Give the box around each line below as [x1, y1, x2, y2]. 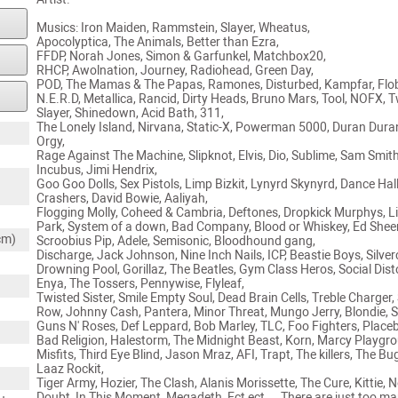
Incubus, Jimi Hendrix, [36, 162, 157, 178]
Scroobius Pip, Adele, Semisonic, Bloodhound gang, [36, 233, 315, 249]
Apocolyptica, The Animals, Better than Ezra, [36, 34, 279, 50]
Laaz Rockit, [36, 361, 104, 377]
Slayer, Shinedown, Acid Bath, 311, [36, 105, 224, 121]
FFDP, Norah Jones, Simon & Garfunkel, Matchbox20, [36, 48, 326, 64]
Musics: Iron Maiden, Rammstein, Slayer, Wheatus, [36, 20, 310, 36]
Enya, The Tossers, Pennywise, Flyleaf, [36, 275, 244, 291]
